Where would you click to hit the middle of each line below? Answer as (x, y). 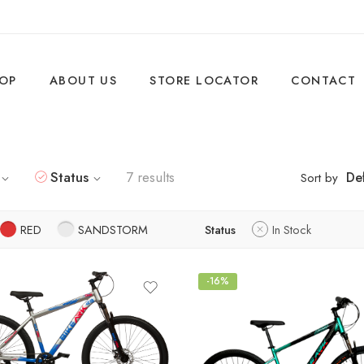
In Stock (292, 230)
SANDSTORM (113, 230)
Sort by (319, 178)
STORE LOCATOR (204, 80)
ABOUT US (83, 80)
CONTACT (324, 80)
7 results (150, 177)
